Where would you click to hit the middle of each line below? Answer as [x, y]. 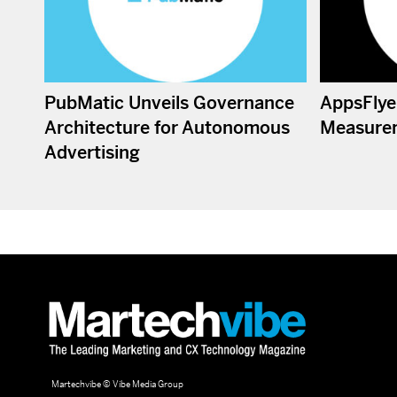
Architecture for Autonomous [167, 128]
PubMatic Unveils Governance [169, 104]
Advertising [92, 153]
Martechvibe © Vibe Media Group [114, 385]
